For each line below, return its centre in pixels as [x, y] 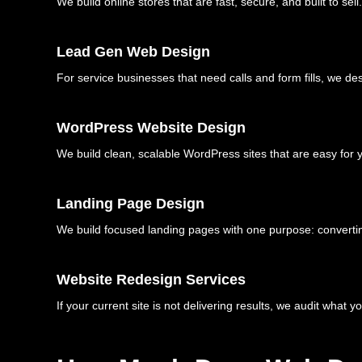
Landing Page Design [130, 204]
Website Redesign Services [151, 280]
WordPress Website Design [151, 128]
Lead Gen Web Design [133, 52]
